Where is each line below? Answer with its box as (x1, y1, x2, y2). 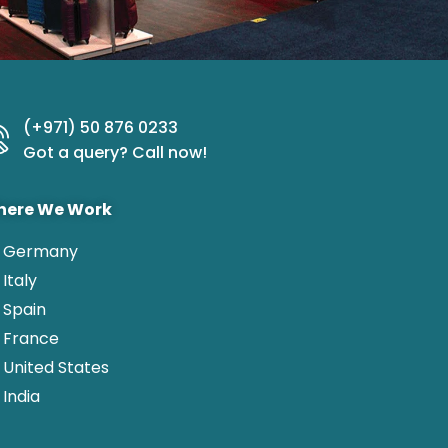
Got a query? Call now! (22, 140, 207, 164)
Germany (2, 239, 78, 263)
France (2, 326, 59, 350)
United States (2, 355, 109, 379)
